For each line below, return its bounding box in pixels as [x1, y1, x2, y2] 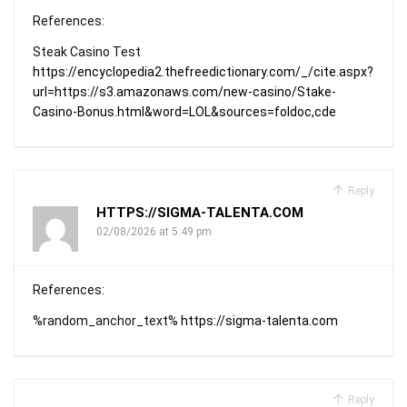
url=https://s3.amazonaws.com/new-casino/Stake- [33, 84, 336, 99]
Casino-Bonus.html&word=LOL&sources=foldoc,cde [33, 104, 336, 119]
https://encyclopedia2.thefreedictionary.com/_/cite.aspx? [33, 64, 373, 79]
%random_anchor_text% [33, 313, 181, 328]
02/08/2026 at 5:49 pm [96, 224, 212, 238]
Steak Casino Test [33, 44, 141, 59]
